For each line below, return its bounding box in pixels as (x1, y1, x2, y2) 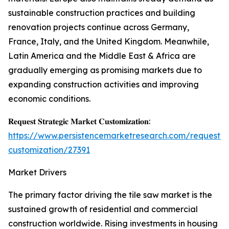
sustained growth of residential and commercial (8, 204, 198, 215)
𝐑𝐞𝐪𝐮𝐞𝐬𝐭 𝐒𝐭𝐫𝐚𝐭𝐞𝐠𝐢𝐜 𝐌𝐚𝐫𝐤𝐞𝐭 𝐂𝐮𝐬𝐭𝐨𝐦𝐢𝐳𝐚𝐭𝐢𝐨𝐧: (8, 116, 150, 127)
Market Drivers (8, 167, 66, 178)
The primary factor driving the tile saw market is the (8, 190, 212, 200)
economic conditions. (8, 94, 90, 104)
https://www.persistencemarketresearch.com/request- (8, 130, 224, 141)
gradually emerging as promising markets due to (8, 65, 202, 76)
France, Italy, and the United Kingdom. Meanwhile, (8, 36, 209, 47)
